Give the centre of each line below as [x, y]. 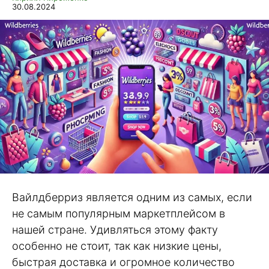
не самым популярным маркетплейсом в [119, 213]
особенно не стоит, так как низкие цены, [117, 246]
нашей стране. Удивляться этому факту [115, 229]
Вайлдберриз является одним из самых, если [132, 197]
